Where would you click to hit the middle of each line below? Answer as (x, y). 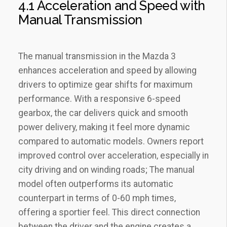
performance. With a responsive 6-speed (99, 99)
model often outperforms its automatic (96, 184)
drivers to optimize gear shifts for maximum (105, 84)
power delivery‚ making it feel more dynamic (104, 127)
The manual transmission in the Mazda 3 (97, 56)
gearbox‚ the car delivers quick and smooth (103, 113)
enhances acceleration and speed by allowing (107, 70)
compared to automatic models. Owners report (111, 141)
